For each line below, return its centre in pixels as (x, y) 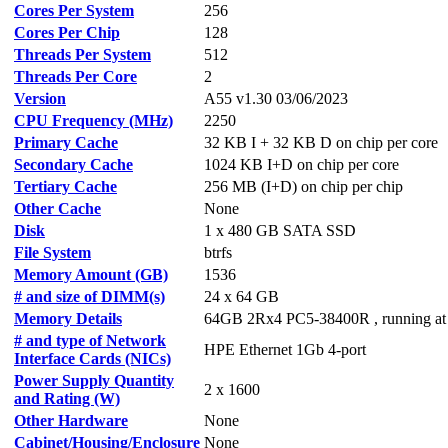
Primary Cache (66, 142)
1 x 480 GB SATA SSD (280, 230)
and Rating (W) (67, 398)
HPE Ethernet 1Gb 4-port (285, 349)
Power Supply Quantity (94, 380)
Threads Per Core (75, 76)
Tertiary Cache (65, 186)
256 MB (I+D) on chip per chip (303, 186)
